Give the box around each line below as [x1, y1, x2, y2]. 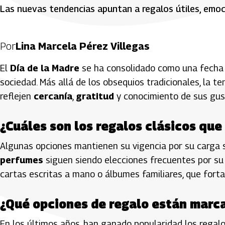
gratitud [76, 90, 114, 101]
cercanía [34, 90, 72, 101]
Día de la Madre [10, 62, 79, 73]
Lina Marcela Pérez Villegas [16, 40, 150, 52]
